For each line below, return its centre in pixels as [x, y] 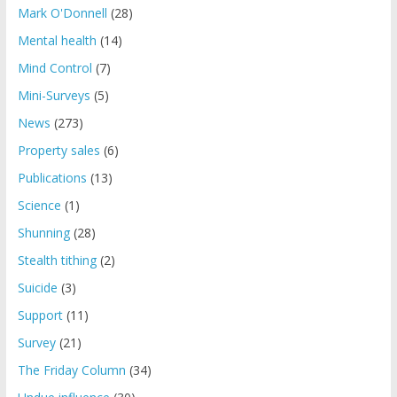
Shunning [43, 233]
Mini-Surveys [54, 96]
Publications [52, 178]
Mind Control [54, 68]
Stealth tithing [57, 261]
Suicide [37, 288]
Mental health [57, 41]
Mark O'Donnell [62, 13]
